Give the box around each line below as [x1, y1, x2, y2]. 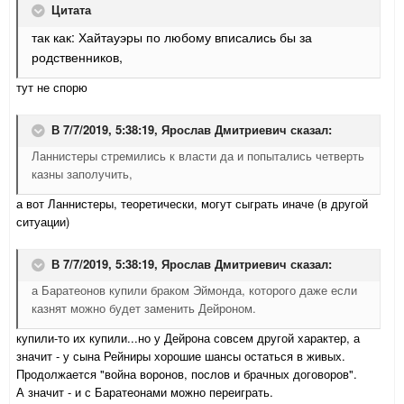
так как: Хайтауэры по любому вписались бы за [32, 28, 312, 47]
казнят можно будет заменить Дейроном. [32, 299, 256, 317]
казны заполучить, [32, 165, 133, 183]
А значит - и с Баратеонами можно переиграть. [16, 383, 273, 401]
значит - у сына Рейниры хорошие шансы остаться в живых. [16, 347, 345, 365]
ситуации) [16, 213, 69, 231]
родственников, [32, 48, 126, 67]
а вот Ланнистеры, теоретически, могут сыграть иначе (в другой [16, 195, 368, 213]
